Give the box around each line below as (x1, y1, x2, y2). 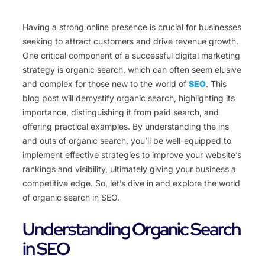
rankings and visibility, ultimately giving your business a (22, 164, 236, 174)
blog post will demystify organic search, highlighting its (22, 93, 235, 104)
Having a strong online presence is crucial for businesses (22, 22, 241, 33)
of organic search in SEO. (22, 192, 119, 203)
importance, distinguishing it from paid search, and (22, 107, 219, 118)
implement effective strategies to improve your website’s (22, 150, 241, 160)
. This (206, 79, 227, 89)
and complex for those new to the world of (22, 79, 189, 89)
